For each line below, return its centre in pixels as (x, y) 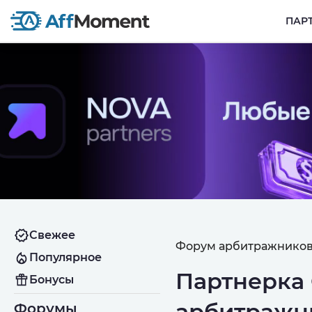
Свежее (52, 235)
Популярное (65, 257)
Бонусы (52, 280)
